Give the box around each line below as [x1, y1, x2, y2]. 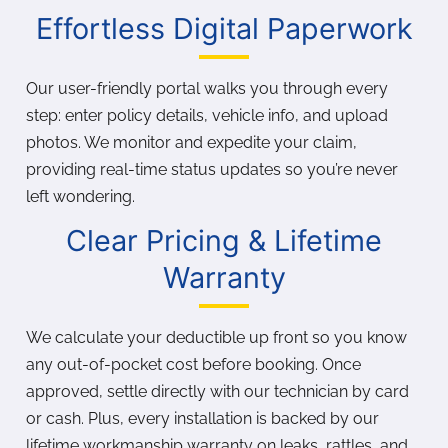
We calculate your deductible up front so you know [26, 328, 407, 348]
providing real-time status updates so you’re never [26, 160, 398, 180]
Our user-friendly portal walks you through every [26, 79, 388, 99]
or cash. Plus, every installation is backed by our [26, 409, 379, 429]
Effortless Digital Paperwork [35, 11, 413, 47]
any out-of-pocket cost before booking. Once [26, 355, 361, 375]
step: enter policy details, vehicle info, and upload [26, 106, 388, 126]
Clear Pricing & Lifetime [66, 223, 382, 259]
